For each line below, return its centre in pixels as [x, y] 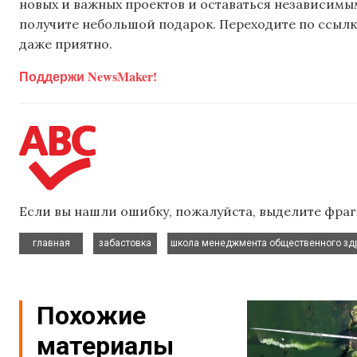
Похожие [91, 315]
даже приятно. [66, 44]
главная [51, 243]
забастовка [125, 243]
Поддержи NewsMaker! [88, 76]
